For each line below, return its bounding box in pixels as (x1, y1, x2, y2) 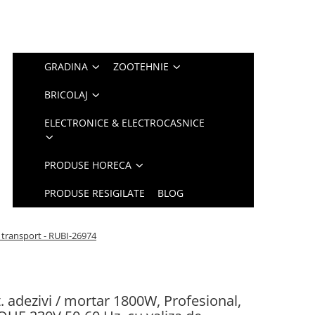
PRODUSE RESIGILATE (44, 186, 146, 200)
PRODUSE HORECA (44, 158, 132, 172)
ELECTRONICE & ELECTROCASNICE (44, 116, 205, 129)
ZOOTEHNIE (113, 60, 169, 73)
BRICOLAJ (44, 88, 89, 101)
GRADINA (44, 60, 89, 73)
